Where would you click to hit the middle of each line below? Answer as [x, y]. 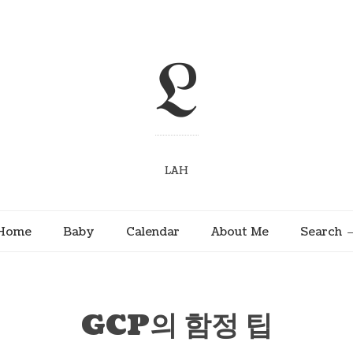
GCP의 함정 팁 [176, 325]
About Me [240, 231]
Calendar [153, 231]
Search [321, 231]
